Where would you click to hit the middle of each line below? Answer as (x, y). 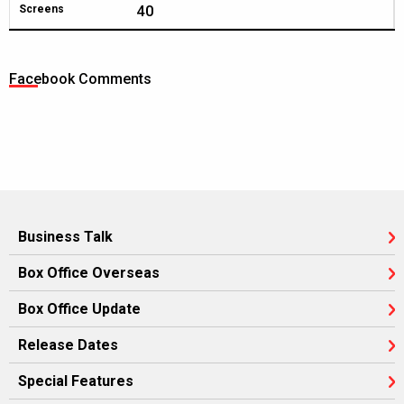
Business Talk (65, 237)
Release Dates (68, 345)
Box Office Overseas (89, 273)
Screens (41, 9)
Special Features (76, 381)
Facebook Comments (80, 79)
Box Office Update (79, 309)
